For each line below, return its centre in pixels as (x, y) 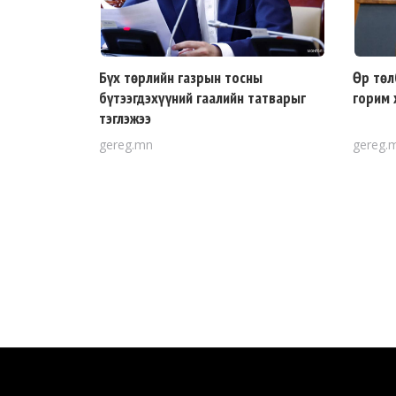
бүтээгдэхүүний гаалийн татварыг (202, 98)
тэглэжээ (125, 118)
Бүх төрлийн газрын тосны (181, 78)
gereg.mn (126, 145)
